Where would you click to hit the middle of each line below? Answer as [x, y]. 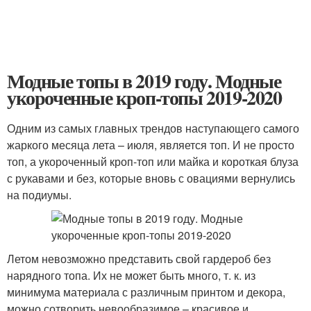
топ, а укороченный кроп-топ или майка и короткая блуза [153, 161]
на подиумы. [39, 195]
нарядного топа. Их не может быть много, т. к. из [131, 275]
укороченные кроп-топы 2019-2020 [144, 98]
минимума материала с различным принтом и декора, [146, 292]
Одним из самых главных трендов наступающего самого [153, 128]
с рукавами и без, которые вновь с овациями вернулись [151, 178]
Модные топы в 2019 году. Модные [144, 81]
